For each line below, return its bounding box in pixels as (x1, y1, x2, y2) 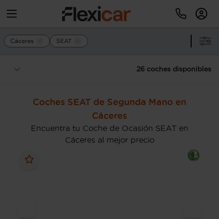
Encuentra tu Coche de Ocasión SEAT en (31, 124, 188, 132)
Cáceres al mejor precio (65, 135, 154, 144)
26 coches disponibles (136, 65, 211, 73)
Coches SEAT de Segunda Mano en (33, 97, 186, 107)
